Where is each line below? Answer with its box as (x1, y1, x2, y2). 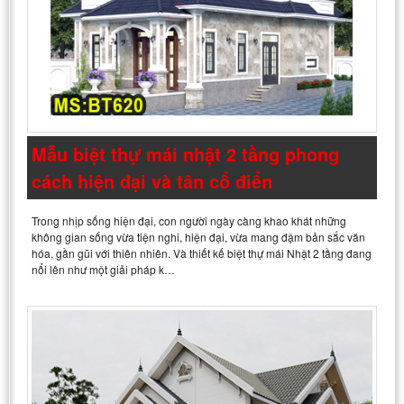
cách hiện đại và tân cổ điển (32, 168, 272, 195)
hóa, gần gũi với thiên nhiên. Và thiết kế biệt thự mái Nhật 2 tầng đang (32, 245, 372, 262)
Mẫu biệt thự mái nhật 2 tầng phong (32, 141, 339, 168)
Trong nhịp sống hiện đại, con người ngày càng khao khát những (32, 213, 346, 229)
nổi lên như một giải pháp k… (32, 262, 175, 278)
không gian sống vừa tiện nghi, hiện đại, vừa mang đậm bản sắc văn (32, 229, 365, 245)
